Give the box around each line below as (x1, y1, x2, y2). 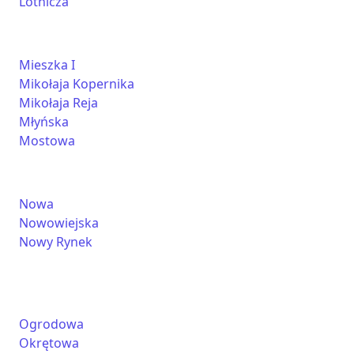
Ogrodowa (19, 315, 84, 333)
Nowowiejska (19, 214, 99, 232)
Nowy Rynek (19, 233, 92, 250)
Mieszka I (19, 56, 75, 73)
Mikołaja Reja (19, 94, 98, 111)
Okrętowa (19, 334, 79, 352)
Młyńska (19, 113, 69, 130)
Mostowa (19, 132, 75, 149)
